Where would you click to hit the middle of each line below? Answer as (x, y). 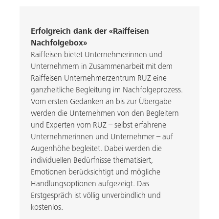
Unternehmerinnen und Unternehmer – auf (102, 137)
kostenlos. (47, 207)
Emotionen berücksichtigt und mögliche (95, 172)
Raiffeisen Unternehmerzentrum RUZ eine (99, 78)
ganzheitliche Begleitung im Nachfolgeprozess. (107, 90)
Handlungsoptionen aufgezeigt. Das (90, 184)
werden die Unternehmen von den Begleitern (105, 113)
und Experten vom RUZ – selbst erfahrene (98, 125)
